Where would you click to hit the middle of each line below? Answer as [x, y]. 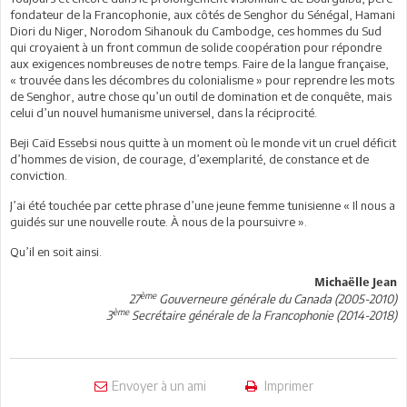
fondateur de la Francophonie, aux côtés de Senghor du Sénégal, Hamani [203, 14]
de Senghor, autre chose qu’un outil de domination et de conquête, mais [201, 96]
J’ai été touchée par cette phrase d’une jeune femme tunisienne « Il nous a [203, 205]
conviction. [39, 175]
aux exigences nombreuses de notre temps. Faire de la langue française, [199, 63]
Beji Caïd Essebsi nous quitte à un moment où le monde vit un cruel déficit [203, 142]
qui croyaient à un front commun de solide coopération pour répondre [196, 47]
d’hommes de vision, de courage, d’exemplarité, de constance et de [189, 159]
